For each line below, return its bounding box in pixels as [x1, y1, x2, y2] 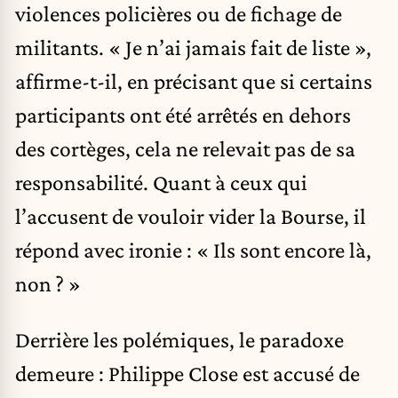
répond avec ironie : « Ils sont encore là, [15, 236, 371, 262]
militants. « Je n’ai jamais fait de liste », [15, 34, 371, 60]
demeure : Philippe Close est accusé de [15, 361, 360, 386]
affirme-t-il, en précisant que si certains [15, 68, 372, 93]
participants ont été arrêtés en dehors [15, 101, 351, 127]
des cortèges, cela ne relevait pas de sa [15, 135, 355, 161]
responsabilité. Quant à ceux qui [15, 169, 307, 195]
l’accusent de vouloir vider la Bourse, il [15, 203, 366, 228]
